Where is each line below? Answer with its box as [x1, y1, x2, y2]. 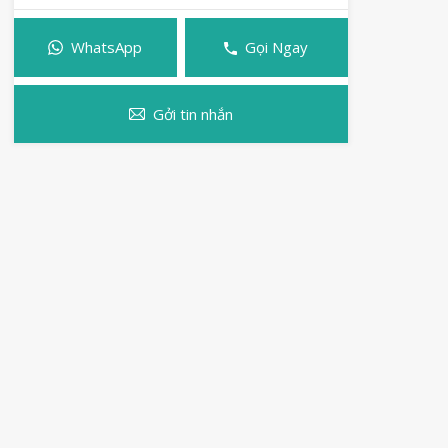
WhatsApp [71, 37, 143, 58]
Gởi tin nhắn [152, 103, 233, 124]
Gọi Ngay [245, 37, 309, 58]
